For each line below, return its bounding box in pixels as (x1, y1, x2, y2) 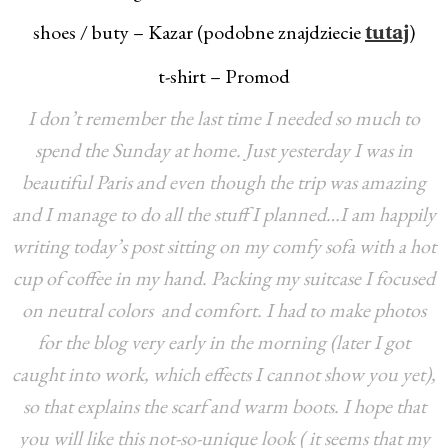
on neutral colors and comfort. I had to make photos (22, 296, 426, 323)
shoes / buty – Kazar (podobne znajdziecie (33, 18, 365, 45)
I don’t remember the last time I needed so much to (28, 104, 420, 131)
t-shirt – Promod (158, 62, 290, 89)
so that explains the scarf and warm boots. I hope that (22, 392, 426, 419)
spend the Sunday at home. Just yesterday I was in (35, 136, 413, 163)
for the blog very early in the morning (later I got (38, 328, 410, 355)
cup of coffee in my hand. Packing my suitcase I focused (13, 264, 435, 291)
